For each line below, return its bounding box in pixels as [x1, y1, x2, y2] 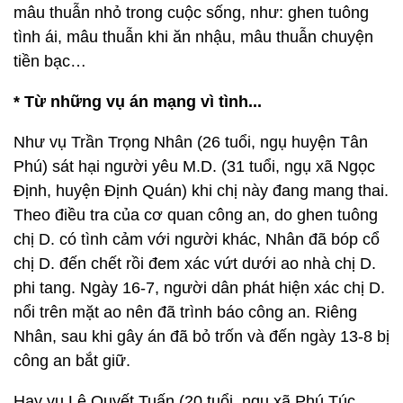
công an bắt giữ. [13, 352, 130, 370]
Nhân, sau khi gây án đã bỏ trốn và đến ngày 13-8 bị [13, 327, 390, 345]
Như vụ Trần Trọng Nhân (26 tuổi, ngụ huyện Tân [13, 133, 368, 151]
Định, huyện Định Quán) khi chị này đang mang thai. [13, 182, 389, 200]
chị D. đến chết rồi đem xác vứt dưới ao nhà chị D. [13, 255, 376, 273]
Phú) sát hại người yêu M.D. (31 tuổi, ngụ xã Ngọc [13, 157, 375, 175]
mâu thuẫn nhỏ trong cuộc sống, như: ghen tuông [13, 4, 369, 22]
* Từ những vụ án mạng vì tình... [13, 93, 262, 111]
